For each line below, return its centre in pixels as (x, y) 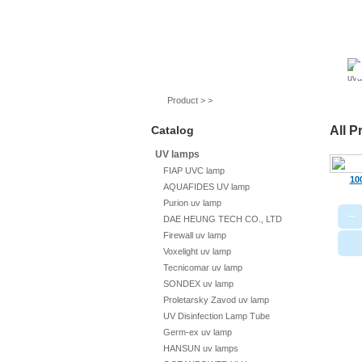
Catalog (173, 130)
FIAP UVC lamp (194, 170)
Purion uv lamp (192, 203)
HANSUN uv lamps (201, 348)
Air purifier (239, 65)
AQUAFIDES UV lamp (206, 187)
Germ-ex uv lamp (198, 332)
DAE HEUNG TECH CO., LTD (223, 219)
